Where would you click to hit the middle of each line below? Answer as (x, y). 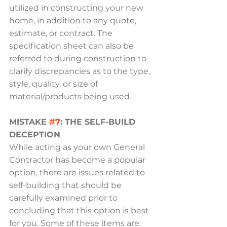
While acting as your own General (78, 147)
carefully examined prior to (64, 198)
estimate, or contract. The (62, 33)
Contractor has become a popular (78, 160)
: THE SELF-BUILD (99, 122)
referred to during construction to (79, 59)
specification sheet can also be (72, 46)
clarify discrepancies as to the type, (81, 71)
